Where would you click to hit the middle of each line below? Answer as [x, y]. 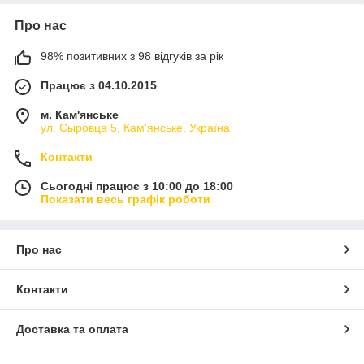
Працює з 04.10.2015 [99, 86]
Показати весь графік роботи [126, 199]
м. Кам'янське [80, 115]
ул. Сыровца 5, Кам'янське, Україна [135, 128]
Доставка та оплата [72, 329]
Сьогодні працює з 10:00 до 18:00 [137, 186]
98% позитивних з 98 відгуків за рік [132, 56]
